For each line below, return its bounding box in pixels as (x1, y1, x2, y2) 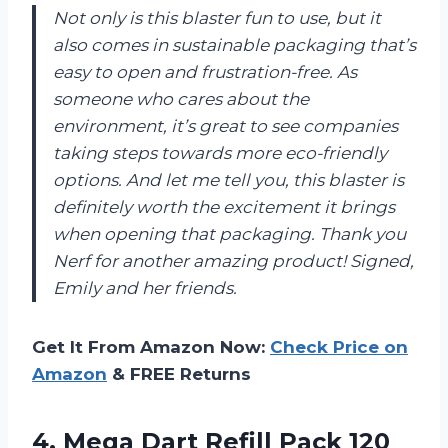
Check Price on (270, 336, 408, 357)
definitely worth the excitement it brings (53, 196, 395, 217)
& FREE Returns (107, 363, 251, 384)
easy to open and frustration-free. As (53, 61, 357, 82)
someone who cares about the (53, 88, 309, 109)
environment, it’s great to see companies (53, 115, 398, 136)
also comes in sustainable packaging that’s (53, 34, 416, 55)
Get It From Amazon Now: (32, 336, 270, 357)
